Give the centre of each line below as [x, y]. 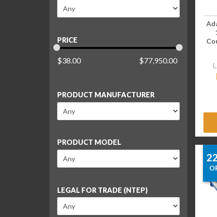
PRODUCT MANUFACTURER [106, 95]
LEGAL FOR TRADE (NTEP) [102, 190]
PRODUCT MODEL [89, 142]
